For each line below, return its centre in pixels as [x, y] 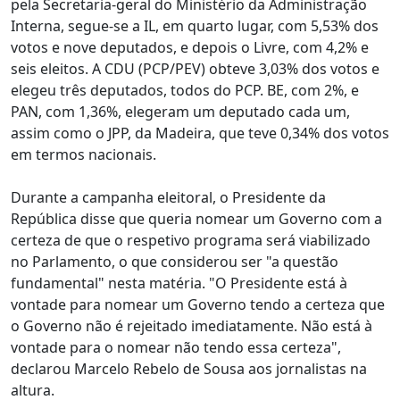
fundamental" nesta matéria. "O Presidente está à [179, 283]
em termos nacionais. [83, 154]
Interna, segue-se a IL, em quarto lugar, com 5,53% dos [195, 26]
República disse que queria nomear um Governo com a [196, 219]
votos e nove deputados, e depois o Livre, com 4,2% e [190, 47]
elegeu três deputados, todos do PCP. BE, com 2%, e [185, 90]
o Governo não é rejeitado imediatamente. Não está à [192, 326]
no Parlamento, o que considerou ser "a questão [175, 262]
